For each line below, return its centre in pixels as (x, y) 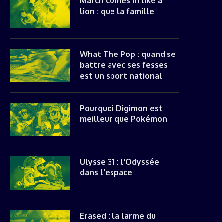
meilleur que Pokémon (123, 119)
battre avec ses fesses (124, 65)
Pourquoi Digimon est (121, 108)
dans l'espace (106, 172)
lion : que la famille (117, 11)
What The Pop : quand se (128, 54)
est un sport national (121, 76)
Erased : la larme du (118, 215)
